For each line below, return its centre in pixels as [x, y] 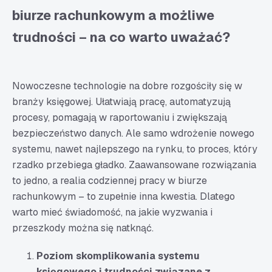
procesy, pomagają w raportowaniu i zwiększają [120, 117]
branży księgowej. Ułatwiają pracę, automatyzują [121, 102]
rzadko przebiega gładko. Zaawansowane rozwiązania [134, 165]
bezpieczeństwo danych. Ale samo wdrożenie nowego [133, 133]
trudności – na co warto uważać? [121, 37]
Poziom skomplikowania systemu [118, 256]
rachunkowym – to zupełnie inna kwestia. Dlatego [124, 196]
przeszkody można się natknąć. [83, 228]
